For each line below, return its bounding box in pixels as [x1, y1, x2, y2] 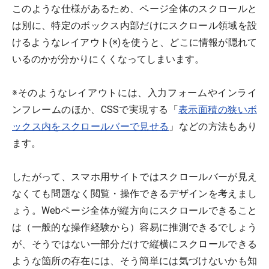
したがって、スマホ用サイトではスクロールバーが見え [12, 171, 257, 183]
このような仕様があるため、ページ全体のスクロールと [12, 3, 257, 14]
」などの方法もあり [169, 121, 258, 132]
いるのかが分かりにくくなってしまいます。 [12, 53, 204, 65]
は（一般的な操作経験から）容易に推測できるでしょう [12, 222, 257, 233]
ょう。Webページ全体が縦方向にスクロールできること [12, 205, 257, 216]
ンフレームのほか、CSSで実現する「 [12, 104, 178, 115]
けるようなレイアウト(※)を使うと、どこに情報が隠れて [12, 37, 257, 48]
